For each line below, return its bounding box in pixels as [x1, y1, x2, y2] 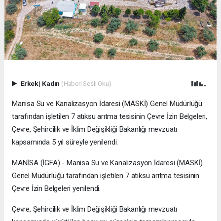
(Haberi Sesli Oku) [61, 79, 111, 88]
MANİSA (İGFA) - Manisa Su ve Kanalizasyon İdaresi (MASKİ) [12, 158, 203, 168]
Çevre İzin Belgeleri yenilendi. [12, 184, 101, 193]
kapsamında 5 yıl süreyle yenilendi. [12, 138, 118, 147]
